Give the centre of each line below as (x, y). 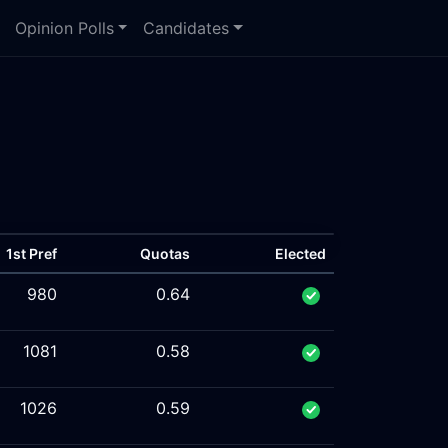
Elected (300, 253)
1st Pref (31, 253)
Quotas (165, 253)
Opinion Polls (64, 28)
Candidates (186, 28)
